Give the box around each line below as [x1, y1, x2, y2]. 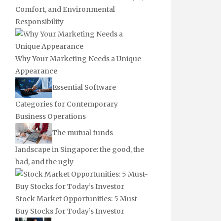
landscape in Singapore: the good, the [15, 145, 144, 154]
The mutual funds [52, 128, 113, 138]
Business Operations [15, 112, 86, 121]
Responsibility [15, 17, 64, 26]
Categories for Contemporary [15, 100, 118, 109]
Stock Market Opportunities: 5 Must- [15, 194, 140, 204]
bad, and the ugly [15, 157, 74, 167]
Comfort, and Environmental [15, 5, 115, 14]
